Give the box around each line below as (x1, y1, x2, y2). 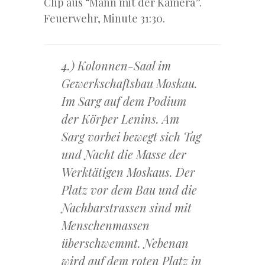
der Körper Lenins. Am (62, 111, 179, 127)
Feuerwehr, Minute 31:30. (44, 11, 165, 26)
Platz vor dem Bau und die (62, 182, 197, 198)
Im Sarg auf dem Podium (62, 93, 186, 109)
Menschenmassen (62, 217, 150, 234)
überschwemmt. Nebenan (62, 235, 189, 251)
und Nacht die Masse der (62, 146, 186, 163)
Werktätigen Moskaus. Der (62, 164, 195, 180)
